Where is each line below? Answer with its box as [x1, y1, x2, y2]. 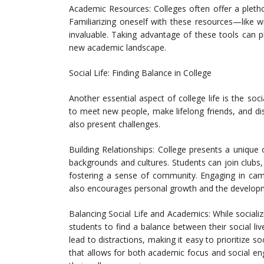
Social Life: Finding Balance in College [69, 67, 212, 79]
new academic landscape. [69, 42, 166, 54]
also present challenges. [69, 118, 160, 130]
